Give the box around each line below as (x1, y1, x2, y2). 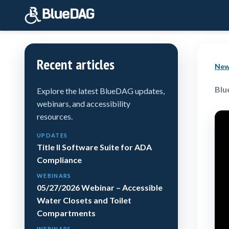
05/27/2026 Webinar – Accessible (37, 182, 163, 193)
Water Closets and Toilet (37, 195, 131, 205)
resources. (37, 111, 73, 122)
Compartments (37, 208, 96, 218)
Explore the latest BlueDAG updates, (37, 86, 165, 96)
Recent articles (37, 55, 114, 74)
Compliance (37, 155, 82, 165)
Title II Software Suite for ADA (37, 142, 152, 152)
